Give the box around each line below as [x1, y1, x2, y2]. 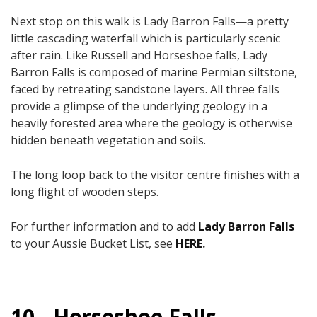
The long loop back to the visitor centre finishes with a [11, 166, 299, 183]
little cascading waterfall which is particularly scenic [11, 30, 280, 46]
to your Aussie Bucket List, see [11, 235, 175, 251]
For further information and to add [11, 218, 198, 234]
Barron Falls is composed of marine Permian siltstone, [11, 64, 297, 80]
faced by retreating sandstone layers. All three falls [11, 81, 279, 97]
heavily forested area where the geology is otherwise [11, 115, 292, 131]
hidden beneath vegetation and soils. [11, 132, 206, 148]
